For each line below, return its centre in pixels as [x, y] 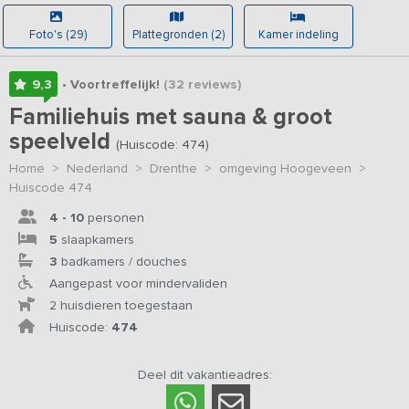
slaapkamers [96, 239]
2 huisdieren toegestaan [121, 305]
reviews [210, 84]
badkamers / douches [122, 261]
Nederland [97, 169]
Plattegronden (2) [178, 35]
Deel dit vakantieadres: [204, 375]
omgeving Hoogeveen [285, 169]
